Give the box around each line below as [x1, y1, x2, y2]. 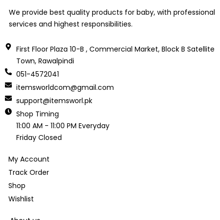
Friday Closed [16, 132, 62, 142]
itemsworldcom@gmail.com [16, 82, 114, 92]
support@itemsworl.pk [16, 95, 92, 106]
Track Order [8, 167, 49, 177]
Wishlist [8, 193, 34, 204]
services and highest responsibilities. [9, 19, 133, 29]
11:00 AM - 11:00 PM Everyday [16, 120, 110, 131]
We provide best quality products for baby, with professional [9, 7, 215, 17]
